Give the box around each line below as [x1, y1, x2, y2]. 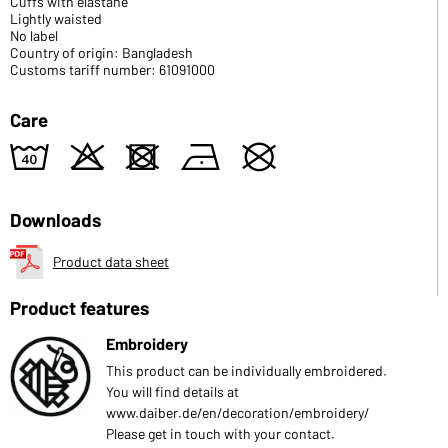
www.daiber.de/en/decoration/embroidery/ [106, 403, 370, 421]
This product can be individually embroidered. [106, 361, 387, 379]
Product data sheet [52, 252, 169, 270]
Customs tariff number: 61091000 [10, 60, 215, 78]
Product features [10, 295, 149, 319]
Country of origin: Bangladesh [10, 43, 193, 61]
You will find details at [106, 382, 239, 400]
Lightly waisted [10, 9, 102, 27]
